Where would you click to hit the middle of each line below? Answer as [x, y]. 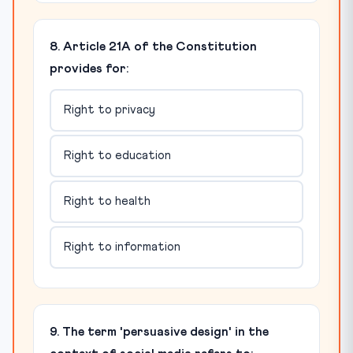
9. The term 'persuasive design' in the [159, 331]
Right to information [122, 247]
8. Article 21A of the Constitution [153, 46]
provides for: [89, 68]
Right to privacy [109, 110]
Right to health [107, 202]
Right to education [117, 156]
